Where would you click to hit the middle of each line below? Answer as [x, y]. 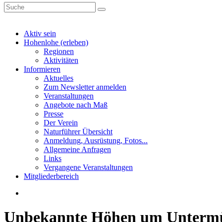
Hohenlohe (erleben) [56, 42]
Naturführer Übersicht [78, 132]
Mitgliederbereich [51, 176]
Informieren [42, 69]
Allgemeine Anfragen [77, 149]
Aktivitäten [61, 60]
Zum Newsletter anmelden [85, 87]
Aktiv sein [40, 33]
